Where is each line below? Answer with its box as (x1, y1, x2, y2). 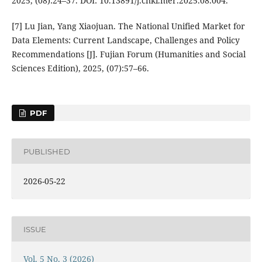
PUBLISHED (23, 146, 70, 156)
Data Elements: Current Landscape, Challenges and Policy (11, 35, 240, 46)
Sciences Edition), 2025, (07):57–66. (11, 63, 149, 74)
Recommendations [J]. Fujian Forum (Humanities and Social (11, 49, 246, 60)
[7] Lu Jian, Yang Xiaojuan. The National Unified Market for (11, 20, 245, 32)
